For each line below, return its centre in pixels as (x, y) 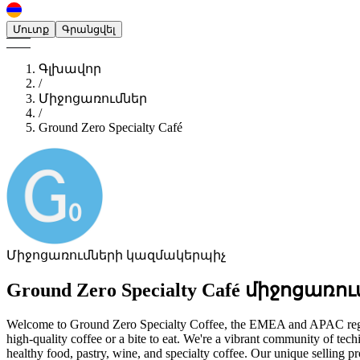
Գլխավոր (70, 69)
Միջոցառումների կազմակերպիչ (116, 255)
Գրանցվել (89, 29)
